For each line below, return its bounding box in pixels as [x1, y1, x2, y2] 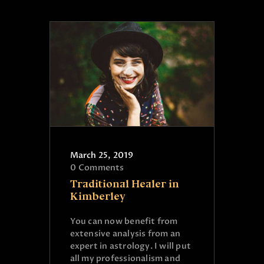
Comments [78, 161, 124, 173]
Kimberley [70, 189, 126, 203]
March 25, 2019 [70, 149, 134, 161]
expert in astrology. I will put [70, 240, 192, 252]
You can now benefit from [70, 215, 178, 227]
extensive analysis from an [70, 227, 181, 239]
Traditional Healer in [70, 177, 179, 190]
